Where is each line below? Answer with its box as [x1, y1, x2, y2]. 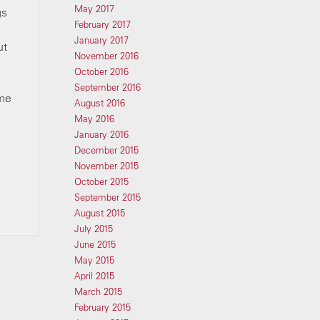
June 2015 [74, 239, 116, 250]
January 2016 [74, 129, 129, 140]
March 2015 [74, 286, 122, 297]
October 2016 [74, 66, 129, 77]
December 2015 [74, 144, 139, 156]
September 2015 [74, 191, 141, 203]
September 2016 [74, 81, 141, 93]
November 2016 [74, 50, 139, 61]
